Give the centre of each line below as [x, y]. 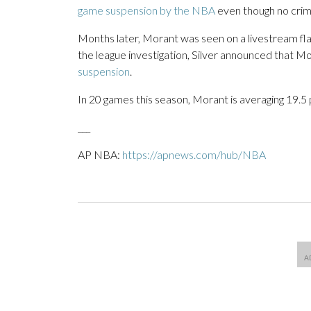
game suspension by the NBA [146, 10]
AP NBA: [100, 155]
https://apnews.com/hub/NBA [194, 155]
